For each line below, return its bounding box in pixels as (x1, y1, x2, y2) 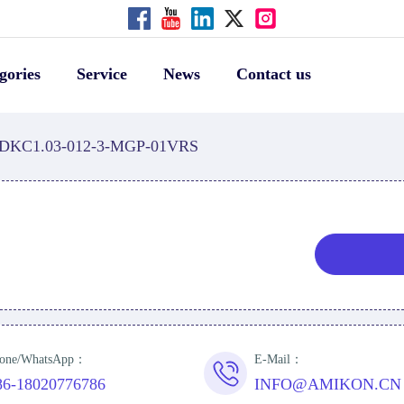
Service (76, 65, 127, 83)
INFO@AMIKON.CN (254, 375, 402, 394)
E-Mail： (254, 353, 304, 367)
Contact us (235, 65, 311, 83)
